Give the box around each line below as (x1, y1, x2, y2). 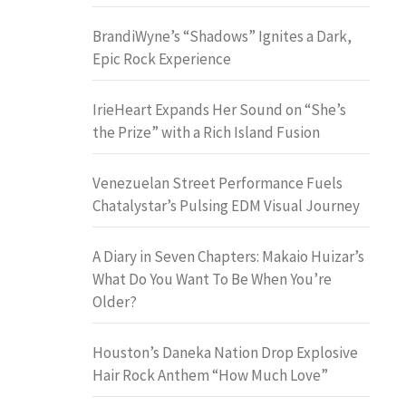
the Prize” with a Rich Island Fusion (92, 121, 320, 142)
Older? (92, 291, 137, 312)
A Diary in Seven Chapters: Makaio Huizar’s (92, 246, 364, 266)
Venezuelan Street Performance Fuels (92, 172, 343, 193)
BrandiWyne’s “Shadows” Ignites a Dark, (92, 25, 352, 46)
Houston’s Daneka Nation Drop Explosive (92, 342, 358, 362)
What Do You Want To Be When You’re (92, 268, 332, 289)
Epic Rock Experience (92, 48, 231, 69)
